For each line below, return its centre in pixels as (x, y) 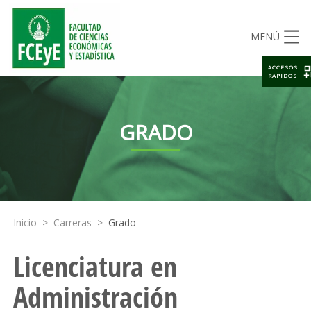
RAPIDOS (283, 75)
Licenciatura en (95, 266)
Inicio (25, 222)
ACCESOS (283, 67)
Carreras (72, 222)
